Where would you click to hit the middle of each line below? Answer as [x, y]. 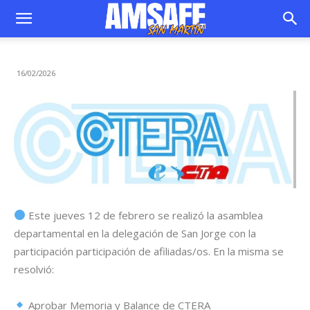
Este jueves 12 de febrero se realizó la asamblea [145, 215]
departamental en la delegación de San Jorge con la [135, 233]
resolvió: [34, 269]
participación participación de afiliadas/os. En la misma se [149, 251]
